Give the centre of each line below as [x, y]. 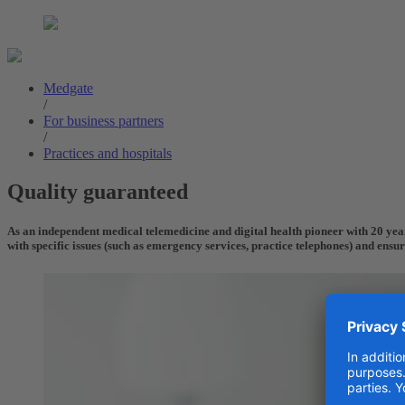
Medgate [68, 88]
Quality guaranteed [98, 191]
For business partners [104, 120]
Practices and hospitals [108, 153]
